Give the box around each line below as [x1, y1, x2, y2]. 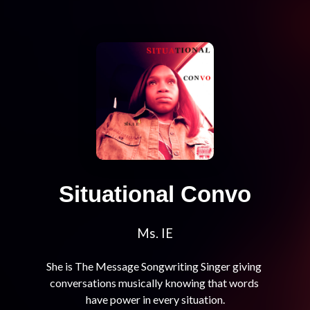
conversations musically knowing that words [49, 276, 259, 290]
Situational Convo [59, 181, 251, 208]
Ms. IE [137, 226, 173, 241]
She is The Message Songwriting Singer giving [46, 259, 262, 273]
